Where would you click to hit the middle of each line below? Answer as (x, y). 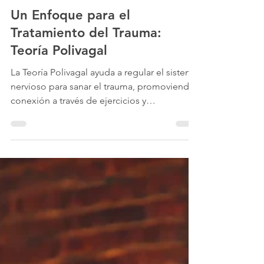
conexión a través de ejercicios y (78, 119)
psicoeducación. (45, 133)
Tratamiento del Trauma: (86, 52)
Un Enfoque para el (70, 34)
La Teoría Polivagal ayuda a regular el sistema (104, 91)
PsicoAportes (35, 13)
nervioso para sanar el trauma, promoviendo (103, 105)
